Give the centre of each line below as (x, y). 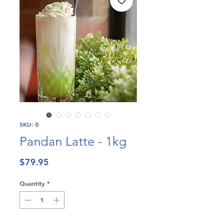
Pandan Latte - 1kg (73, 142)
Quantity (32, 184)
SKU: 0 (29, 124)
